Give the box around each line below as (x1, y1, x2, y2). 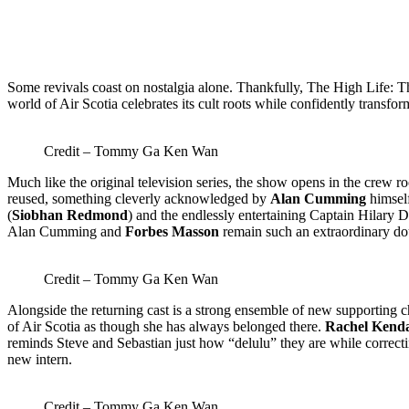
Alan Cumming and (7, 224, 125, 240)
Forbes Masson (125, 224, 219, 240)
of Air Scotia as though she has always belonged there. (7, 319, 325, 335)
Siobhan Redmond (12, 207, 128, 224)
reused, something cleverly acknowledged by (7, 191, 270, 207)
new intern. (7, 351, 72, 368)
